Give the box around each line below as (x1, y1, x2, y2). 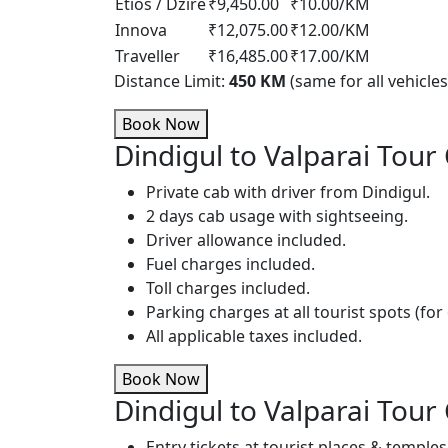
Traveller (115, 45, 180, 67)
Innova (115, 19, 167, 41)
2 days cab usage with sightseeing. (146, 205, 408, 227)
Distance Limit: (114, 70, 229, 92)
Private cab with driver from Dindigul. (146, 181, 430, 203)
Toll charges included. (146, 277, 310, 299)
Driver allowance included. (146, 229, 346, 251)
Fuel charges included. (146, 253, 315, 275)
